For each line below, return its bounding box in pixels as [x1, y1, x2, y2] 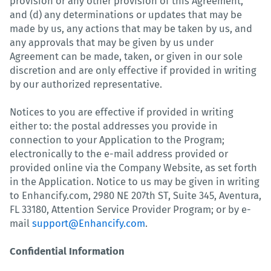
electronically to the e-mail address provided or [10, 148, 228, 160]
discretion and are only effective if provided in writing [10, 64, 256, 76]
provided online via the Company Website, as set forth [10, 162, 257, 174]
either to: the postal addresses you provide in [10, 120, 218, 132]
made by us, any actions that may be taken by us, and [10, 22, 252, 34]
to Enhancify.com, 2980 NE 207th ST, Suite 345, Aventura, [10, 189, 261, 201]
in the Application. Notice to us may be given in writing [10, 175, 260, 188]
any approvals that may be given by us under [10, 36, 214, 48]
